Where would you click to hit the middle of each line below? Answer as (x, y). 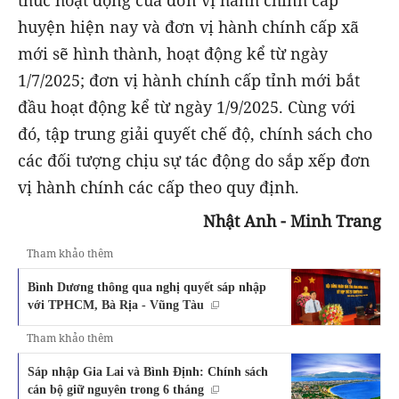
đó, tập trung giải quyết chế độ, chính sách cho (195, 133)
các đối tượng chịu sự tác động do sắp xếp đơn (194, 160)
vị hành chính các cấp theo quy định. (159, 187)
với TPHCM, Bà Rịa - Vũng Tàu (116, 304)
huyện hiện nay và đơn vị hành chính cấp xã (188, 26)
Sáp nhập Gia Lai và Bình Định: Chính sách (148, 371)
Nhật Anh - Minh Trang (292, 220)
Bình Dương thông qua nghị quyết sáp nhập (147, 286)
